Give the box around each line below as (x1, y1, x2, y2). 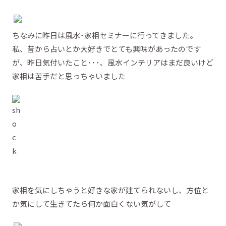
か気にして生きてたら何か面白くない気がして (12, 198, 171, 209)
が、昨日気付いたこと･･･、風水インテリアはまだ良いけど (12, 56, 213, 68)
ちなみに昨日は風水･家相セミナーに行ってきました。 (12, 29, 197, 40)
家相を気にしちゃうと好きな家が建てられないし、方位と (12, 184, 209, 195)
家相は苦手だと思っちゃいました (12, 70, 126, 81)
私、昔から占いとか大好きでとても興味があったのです (12, 43, 201, 54)
